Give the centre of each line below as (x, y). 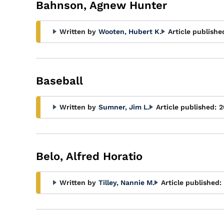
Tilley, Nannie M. (126, 182)
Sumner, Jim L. (124, 107)
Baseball (59, 81)
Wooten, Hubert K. (130, 31)
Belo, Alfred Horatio (89, 156)
